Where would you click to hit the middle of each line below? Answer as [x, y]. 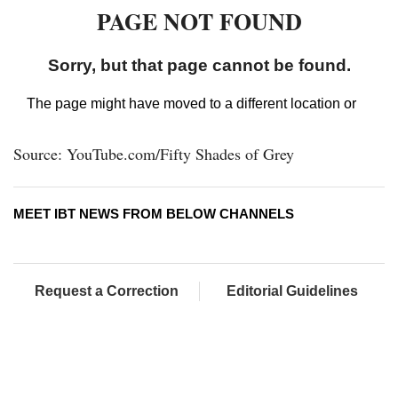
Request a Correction [106, 291]
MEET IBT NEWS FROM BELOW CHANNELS [154, 213]
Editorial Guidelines [292, 291]
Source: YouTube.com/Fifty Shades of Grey [154, 153]
